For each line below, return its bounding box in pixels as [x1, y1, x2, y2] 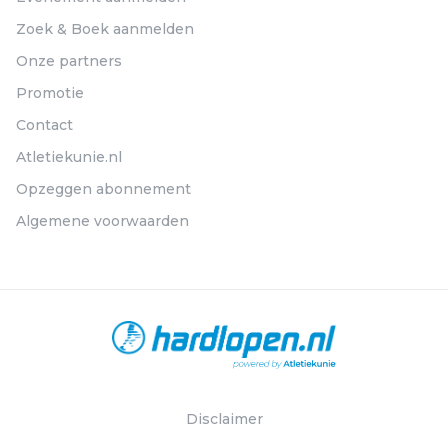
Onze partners [16, 52, 122, 70]
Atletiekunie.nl [16, 148, 122, 166]
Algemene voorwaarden [16, 212, 189, 230]
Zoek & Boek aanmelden [16, 20, 194, 38]
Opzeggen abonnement [16, 180, 191, 198]
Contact [16, 116, 73, 134]
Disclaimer [185, 410, 263, 428]
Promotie [16, 84, 84, 102]
